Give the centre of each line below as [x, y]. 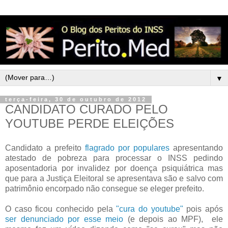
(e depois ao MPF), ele [175, 219]
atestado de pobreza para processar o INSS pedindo [114, 158]
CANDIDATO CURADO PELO [87, 109]
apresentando [196, 148]
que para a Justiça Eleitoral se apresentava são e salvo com [114, 179]
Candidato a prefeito [45, 148]
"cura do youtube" [150, 209]
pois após [203, 209]
